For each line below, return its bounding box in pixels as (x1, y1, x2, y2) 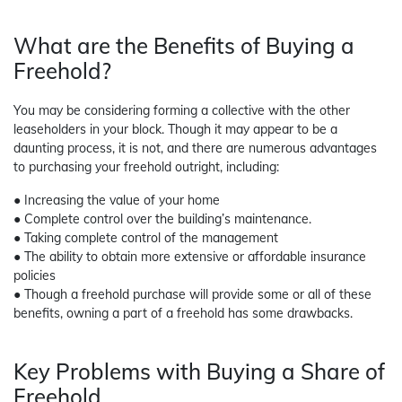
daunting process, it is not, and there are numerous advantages (13, 140, 377, 157)
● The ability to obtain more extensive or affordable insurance (13, 249, 366, 266)
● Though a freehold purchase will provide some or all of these (13, 286, 371, 303)
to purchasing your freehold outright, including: (13, 159, 279, 176)
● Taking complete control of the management (13, 230, 278, 247)
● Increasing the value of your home (13, 192, 220, 209)
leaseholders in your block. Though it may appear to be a (13, 121, 337, 138)
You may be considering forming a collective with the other (13, 102, 350, 119)
